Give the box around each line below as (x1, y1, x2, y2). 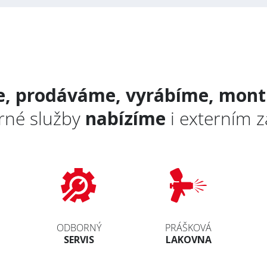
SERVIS (63, 232, 94, 246)
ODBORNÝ (56, 221, 101, 234)
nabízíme (85, 105, 166, 131)
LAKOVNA (165, 232, 212, 246)
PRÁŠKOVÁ (165, 221, 212, 234)
